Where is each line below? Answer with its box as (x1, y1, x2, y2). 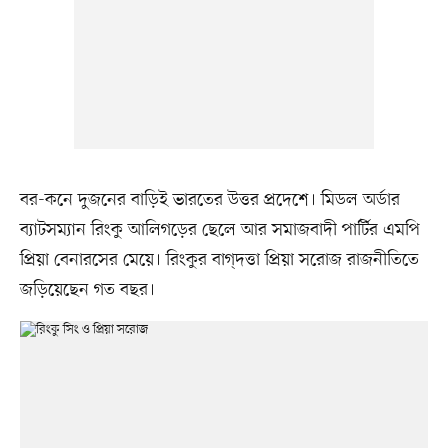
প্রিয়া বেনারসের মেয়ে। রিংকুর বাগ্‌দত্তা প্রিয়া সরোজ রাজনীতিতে (19, 248, 419, 273)
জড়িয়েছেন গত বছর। (19, 278, 155, 303)
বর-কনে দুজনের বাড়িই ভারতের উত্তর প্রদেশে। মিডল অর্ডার (19, 188, 400, 213)
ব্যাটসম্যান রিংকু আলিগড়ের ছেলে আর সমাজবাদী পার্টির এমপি (19, 218, 420, 243)
